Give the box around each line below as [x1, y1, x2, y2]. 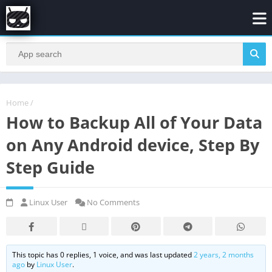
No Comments [85, 196, 140, 208]
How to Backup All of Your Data [6, 110, 262, 134]
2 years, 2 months [194, 249, 254, 260]
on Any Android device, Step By [6, 133, 259, 156]
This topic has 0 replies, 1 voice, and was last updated [12, 249, 194, 260]
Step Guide [6, 155, 95, 178]
